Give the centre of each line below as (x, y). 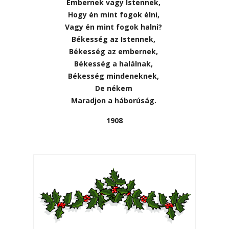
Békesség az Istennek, (114, 39)
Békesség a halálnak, (114, 63)
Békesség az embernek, (114, 51)
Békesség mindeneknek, (114, 76)
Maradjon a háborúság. (114, 100)
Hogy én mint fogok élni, (114, 14)
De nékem (114, 88)
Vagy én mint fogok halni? (114, 27)
